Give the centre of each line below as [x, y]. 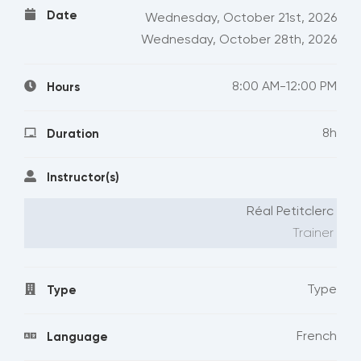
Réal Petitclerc [290, 212]
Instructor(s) [83, 178]
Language [77, 338]
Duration [73, 135]
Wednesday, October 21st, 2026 [241, 19]
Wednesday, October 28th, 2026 [239, 41]
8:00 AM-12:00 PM [284, 87]
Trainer [313, 234]
